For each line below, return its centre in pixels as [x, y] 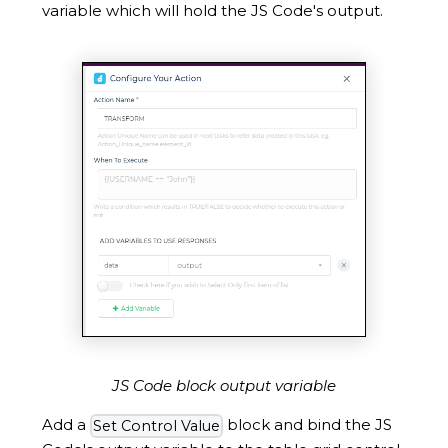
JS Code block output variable [224, 386]
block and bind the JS [307, 425]
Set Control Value [156, 425]
